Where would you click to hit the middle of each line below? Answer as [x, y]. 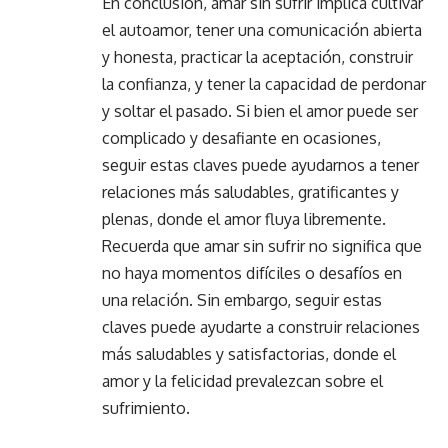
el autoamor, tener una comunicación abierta [262, 29]
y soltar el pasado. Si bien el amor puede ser [260, 110]
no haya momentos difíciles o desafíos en [252, 272]
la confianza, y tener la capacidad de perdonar [264, 83]
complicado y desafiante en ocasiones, [241, 137]
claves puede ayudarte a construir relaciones [261, 326]
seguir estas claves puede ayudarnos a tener [260, 164]
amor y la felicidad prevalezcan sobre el [242, 380]
